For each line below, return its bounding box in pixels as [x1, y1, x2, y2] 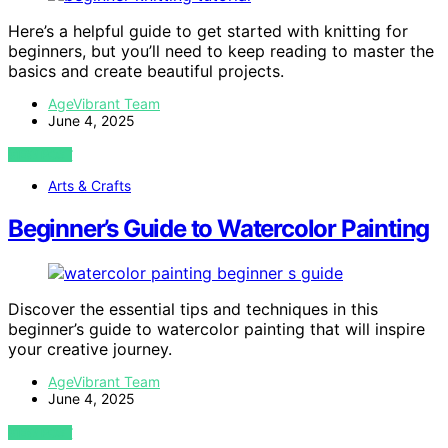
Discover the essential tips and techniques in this [8, 299, 378, 320]
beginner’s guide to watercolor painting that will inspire [8, 319, 425, 340]
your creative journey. [8, 339, 172, 360]
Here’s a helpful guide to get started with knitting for [8, 21, 408, 42]
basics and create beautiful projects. [8, 61, 284, 82]
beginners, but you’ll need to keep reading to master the [8, 41, 434, 62]
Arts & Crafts [48, 177, 131, 195]
